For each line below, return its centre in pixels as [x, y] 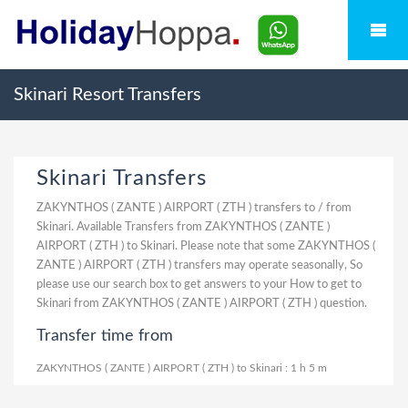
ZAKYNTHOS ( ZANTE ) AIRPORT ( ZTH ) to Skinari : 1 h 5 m [182, 368]
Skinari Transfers [122, 178]
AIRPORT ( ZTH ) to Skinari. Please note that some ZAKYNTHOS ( [206, 246]
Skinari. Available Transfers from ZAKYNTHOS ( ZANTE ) [183, 227]
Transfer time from [105, 336]
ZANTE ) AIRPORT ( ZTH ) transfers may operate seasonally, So [199, 265]
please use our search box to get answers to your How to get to [199, 285]
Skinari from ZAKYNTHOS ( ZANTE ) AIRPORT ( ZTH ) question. [202, 304]
